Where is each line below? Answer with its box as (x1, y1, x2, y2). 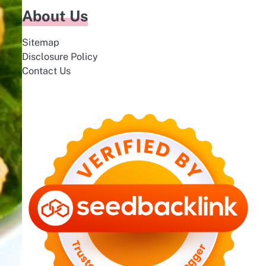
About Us (21, 7, 88, 25)
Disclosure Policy (21, 51, 98, 62)
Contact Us (21, 65, 71, 77)
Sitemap (21, 37, 59, 48)
